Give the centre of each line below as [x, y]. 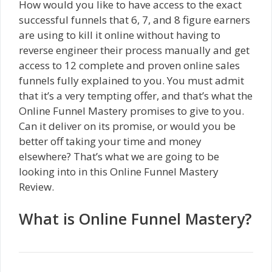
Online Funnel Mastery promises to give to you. [131, 110]
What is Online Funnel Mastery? [135, 219]
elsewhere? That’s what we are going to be [119, 156]
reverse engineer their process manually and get [134, 50]
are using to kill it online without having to [120, 35]
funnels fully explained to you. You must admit [131, 80]
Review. [36, 186]
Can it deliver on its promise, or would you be [127, 126]
